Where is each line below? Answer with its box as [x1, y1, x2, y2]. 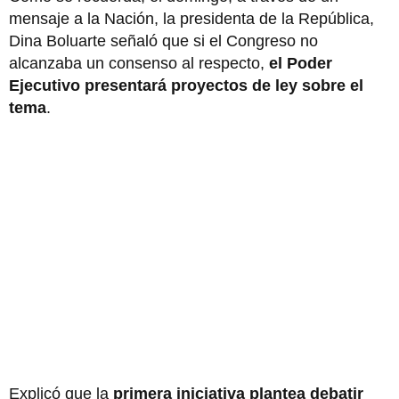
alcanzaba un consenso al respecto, [9, 53, 269, 72]
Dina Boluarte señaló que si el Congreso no [9, 31, 318, 50]
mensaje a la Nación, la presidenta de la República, [9, 9, 374, 28]
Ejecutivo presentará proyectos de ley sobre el [9, 76, 363, 94]
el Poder [269, 53, 332, 72]
